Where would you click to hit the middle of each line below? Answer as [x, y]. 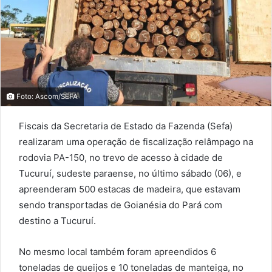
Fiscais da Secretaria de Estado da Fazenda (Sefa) [126, 126]
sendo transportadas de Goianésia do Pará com [121, 205]
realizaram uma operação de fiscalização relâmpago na [136, 141]
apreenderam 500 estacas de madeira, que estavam [130, 189]
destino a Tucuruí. [57, 220]
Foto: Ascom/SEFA [46, 96]
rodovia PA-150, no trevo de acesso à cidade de [121, 157]
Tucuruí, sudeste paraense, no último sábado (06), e [130, 173]
